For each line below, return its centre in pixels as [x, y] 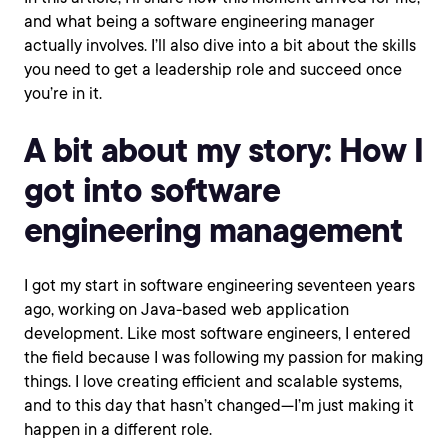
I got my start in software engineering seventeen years [219, 285]
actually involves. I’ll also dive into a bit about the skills [220, 45]
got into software [152, 189]
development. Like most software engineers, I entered [217, 333]
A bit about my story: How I [223, 149]
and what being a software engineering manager [199, 21]
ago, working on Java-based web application [186, 309]
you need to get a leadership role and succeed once [213, 69]
